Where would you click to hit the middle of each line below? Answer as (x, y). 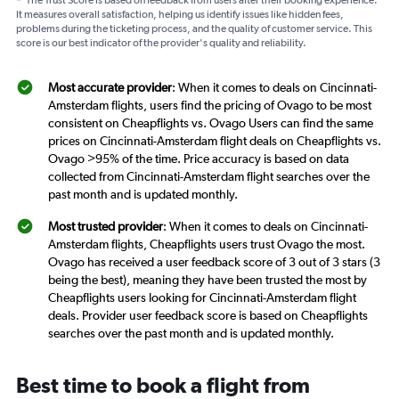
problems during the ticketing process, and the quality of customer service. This (194, 29)
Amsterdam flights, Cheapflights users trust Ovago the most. (207, 244)
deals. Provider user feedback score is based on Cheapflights (208, 316)
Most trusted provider (106, 227)
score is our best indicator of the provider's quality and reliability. (161, 43)
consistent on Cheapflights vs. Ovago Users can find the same (211, 123)
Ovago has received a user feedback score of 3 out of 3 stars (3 (214, 262)
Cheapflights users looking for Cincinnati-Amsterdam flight (202, 298)
